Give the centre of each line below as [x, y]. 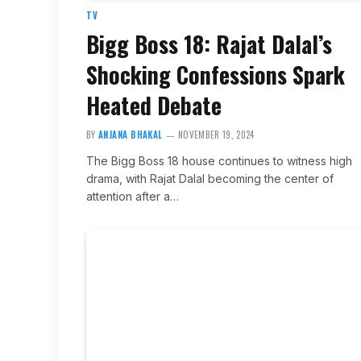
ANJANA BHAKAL [131, 134]
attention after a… [133, 196]
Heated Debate [154, 105]
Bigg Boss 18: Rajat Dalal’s [209, 44]
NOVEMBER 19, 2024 [216, 134]
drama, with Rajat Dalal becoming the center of [210, 178]
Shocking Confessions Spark [216, 74]
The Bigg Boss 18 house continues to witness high [219, 160]
